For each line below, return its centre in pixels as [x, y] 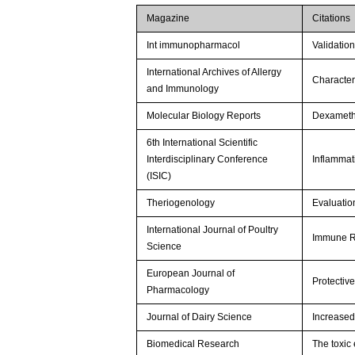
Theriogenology [181, 202]
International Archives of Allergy [214, 72]
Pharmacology [178, 290]
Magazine [168, 18]
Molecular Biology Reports [204, 115]
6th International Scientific [202, 142]
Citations [332, 18]
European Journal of [191, 273]
